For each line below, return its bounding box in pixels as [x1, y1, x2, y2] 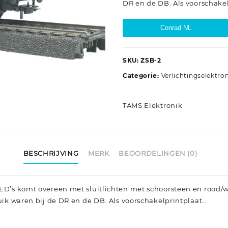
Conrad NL [160, 24, 192, 32]
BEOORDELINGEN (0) [119, 149, 197, 157]
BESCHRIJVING [23, 149, 79, 157]
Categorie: [122, 72, 161, 80]
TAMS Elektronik [122, 101, 183, 110]
